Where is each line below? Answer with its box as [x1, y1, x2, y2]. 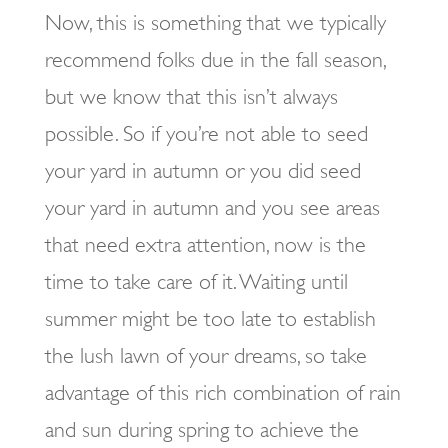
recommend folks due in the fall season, [44, 47, 385, 72]
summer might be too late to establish [44, 306, 376, 331]
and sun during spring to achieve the [44, 417, 359, 442]
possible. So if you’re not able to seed [44, 121, 368, 146]
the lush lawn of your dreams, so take [44, 343, 367, 368]
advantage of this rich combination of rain [44, 380, 401, 405]
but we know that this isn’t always [44, 84, 338, 109]
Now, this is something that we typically [44, 10, 386, 35]
